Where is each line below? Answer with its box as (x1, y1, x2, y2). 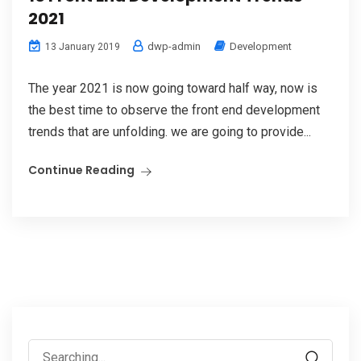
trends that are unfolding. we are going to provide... (28, 123, 311, 139)
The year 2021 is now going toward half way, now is (28, 80, 317, 96)
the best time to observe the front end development (28, 102, 320, 118)
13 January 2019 (43, 40, 120, 52)
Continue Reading (28, 161, 135, 178)
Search (27, 341, 66, 357)
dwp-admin (145, 39, 201, 52)
